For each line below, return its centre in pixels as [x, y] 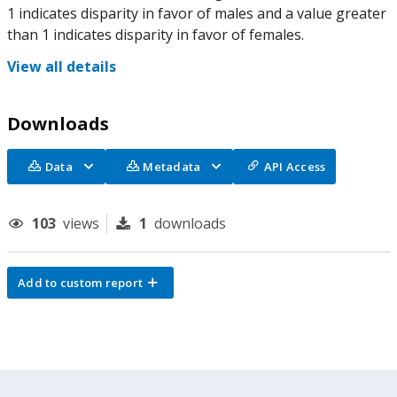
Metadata [172, 167]
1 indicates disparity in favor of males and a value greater [197, 13]
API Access [295, 167]
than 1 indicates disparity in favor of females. [156, 35]
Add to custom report [80, 283]
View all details [62, 66]
